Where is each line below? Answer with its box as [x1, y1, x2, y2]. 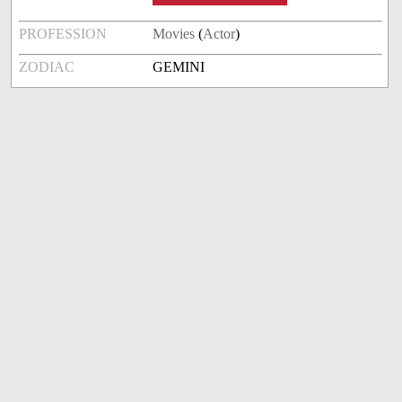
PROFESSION [19, 26, 108, 42]
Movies [153, 26, 196, 42]
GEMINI [153, 59, 205, 75]
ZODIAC [19, 59, 75, 75]
